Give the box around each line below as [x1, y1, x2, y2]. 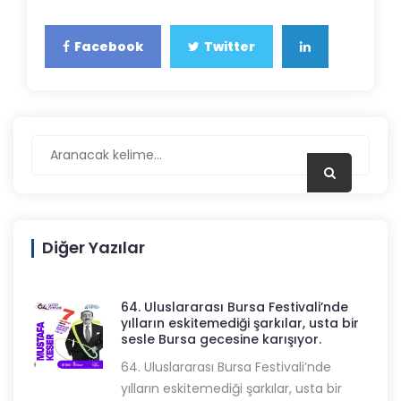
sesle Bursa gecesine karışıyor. [121, 330, 321, 349]
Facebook [74, 38, 143, 56]
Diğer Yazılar [42, 236, 145, 260]
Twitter [204, 38, 255, 56]
